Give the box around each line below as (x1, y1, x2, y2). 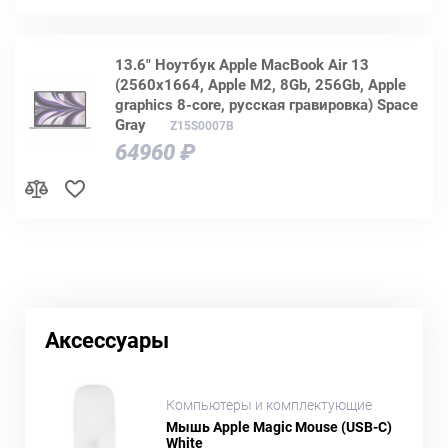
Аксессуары (45, 327, 169, 353)
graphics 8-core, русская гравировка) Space (115, 95, 418, 114)
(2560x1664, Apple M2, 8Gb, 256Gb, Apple (115, 75, 406, 94)
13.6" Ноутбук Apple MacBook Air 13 (115, 55, 369, 74)
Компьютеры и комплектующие (166, 397, 373, 414)
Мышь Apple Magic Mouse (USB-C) (166, 419, 393, 436)
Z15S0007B (170, 118, 234, 133)
